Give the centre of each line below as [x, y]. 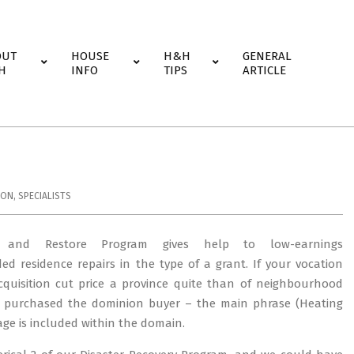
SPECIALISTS [45, 196]
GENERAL [267, 56]
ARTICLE [264, 70]
